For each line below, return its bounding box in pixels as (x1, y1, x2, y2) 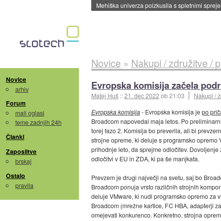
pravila (15, 181, 34, 189)
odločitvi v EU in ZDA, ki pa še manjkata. (91, 154, 199, 163)
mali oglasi (15, 109, 44, 117)
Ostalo (6, 171, 26, 180)
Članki (6, 132, 25, 142)
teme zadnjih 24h (15, 118, 62, 127)
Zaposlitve (6, 147, 37, 156)
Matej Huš (91, 91, 118, 100)
